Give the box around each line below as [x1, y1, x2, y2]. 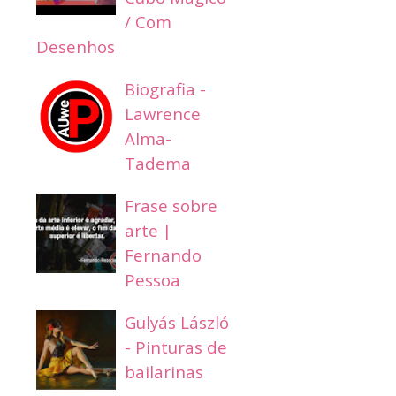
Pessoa [125, 268, 180, 291]
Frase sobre [125, 194, 217, 217]
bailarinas [125, 360, 203, 383]
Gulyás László [125, 310, 229, 333]
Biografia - [125, 77, 206, 100]
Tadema [125, 151, 191, 174]
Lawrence [125, 102, 201, 125]
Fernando [125, 243, 202, 266]
